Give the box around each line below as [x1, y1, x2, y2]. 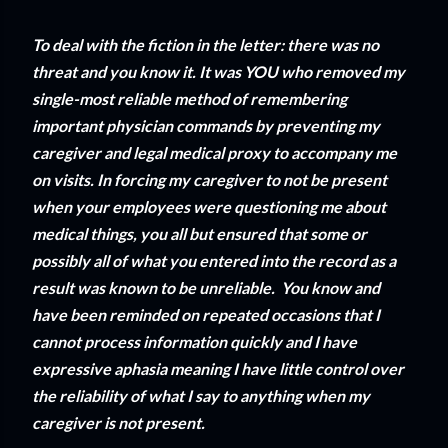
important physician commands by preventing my [32, 116, 380, 136]
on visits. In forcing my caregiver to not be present [32, 170, 387, 190]
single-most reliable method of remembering [32, 89, 347, 109]
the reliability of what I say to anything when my [32, 386, 370, 406]
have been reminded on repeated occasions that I [32, 305, 380, 325]
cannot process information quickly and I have [32, 332, 357, 352]
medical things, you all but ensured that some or [32, 224, 367, 244]
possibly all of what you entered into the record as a [32, 251, 396, 271]
